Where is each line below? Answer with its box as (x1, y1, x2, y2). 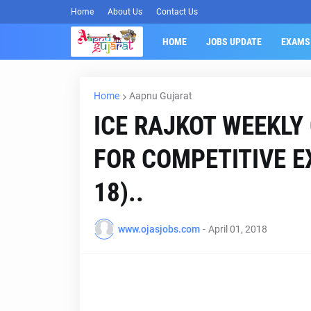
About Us (108, 7, 142, 17)
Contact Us (156, 7, 198, 17)
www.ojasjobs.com (117, 223, 200, 235)
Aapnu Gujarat (128, 90, 192, 101)
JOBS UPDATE (205, 36, 262, 47)
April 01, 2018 (208, 223, 267, 235)
